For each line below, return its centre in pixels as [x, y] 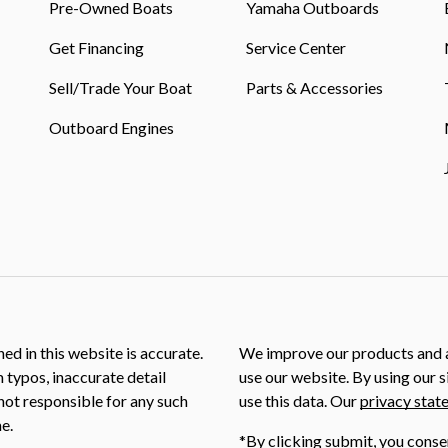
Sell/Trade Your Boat [120, 87]
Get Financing [96, 47]
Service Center [296, 47]
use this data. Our [299, 400]
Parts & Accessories [315, 87]
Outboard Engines [111, 127]
